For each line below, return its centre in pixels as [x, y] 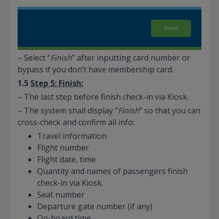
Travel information [72, 136]
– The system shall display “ [68, 110]
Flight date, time [66, 159]
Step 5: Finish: [57, 83]
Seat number [61, 194]
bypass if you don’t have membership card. [96, 69]
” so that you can [170, 110]
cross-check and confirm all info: [76, 122]
